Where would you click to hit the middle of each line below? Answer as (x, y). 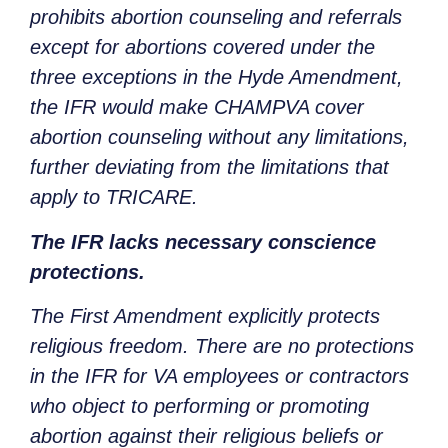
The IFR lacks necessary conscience (203, 241)
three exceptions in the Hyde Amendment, (216, 77)
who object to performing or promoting (199, 405)
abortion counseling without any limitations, (219, 137)
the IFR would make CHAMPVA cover (197, 107)
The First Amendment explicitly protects (205, 315)
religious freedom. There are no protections (222, 345)
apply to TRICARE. (114, 197)
